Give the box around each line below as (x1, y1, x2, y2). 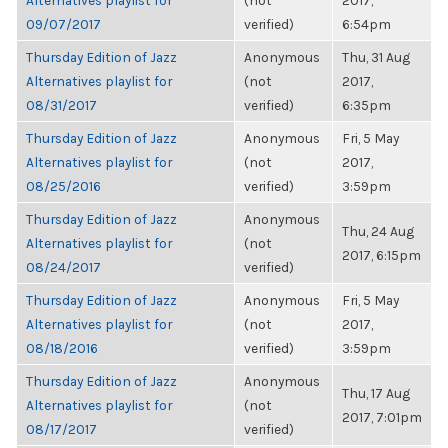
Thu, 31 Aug (342, 49, 410, 65)
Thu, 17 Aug (342, 385, 410, 401)
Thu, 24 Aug (342, 223, 414, 239)
